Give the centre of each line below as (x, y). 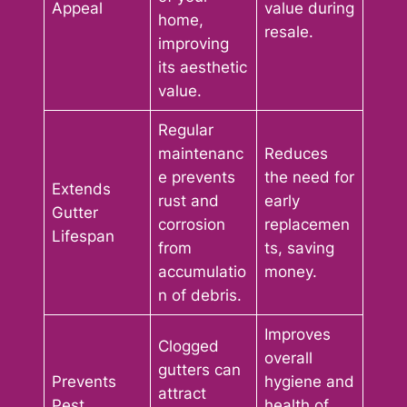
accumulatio (203, 271)
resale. (289, 31)
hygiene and (310, 381)
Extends (82, 189)
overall (289, 357)
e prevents (197, 177)
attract (183, 393)
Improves (298, 334)
